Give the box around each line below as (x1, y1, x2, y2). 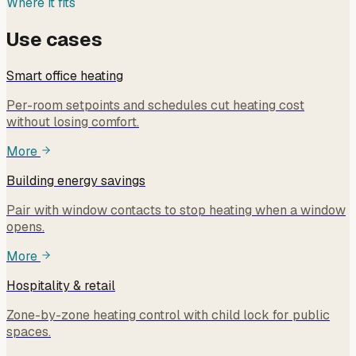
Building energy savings (6, 172, 145, 189)
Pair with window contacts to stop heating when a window (6, 202, 346, 219)
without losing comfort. (6, 114, 139, 130)
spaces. (6, 323, 51, 340)
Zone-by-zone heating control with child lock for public (6, 307, 330, 323)
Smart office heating (6, 68, 123, 84)
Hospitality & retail (6, 277, 115, 294)
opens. (6, 219, 44, 235)
